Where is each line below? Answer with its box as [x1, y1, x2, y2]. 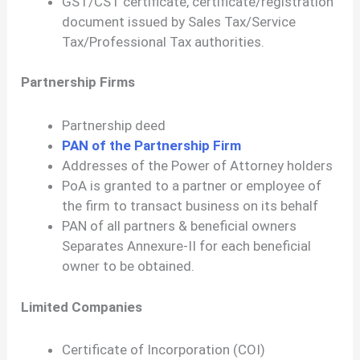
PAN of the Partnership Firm [62, 137, 242, 154]
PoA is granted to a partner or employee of [62, 178, 322, 194]
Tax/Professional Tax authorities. [62, 33, 265, 50]
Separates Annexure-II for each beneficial [62, 238, 312, 255]
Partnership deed [62, 117, 166, 134]
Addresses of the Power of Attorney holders [62, 157, 333, 174]
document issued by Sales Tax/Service [62, 13, 297, 30]
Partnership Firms [21, 74, 136, 91]
